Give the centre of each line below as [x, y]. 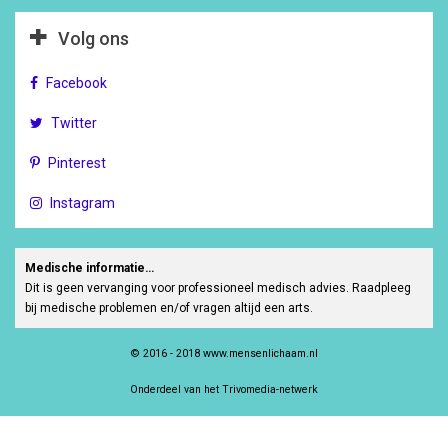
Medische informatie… [89, 268]
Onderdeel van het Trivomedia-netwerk [224, 389]
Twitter [74, 123]
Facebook [76, 83]
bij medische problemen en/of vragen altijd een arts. [169, 308]
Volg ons [93, 38]
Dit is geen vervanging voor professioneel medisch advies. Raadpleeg [218, 288]
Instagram [82, 203]
